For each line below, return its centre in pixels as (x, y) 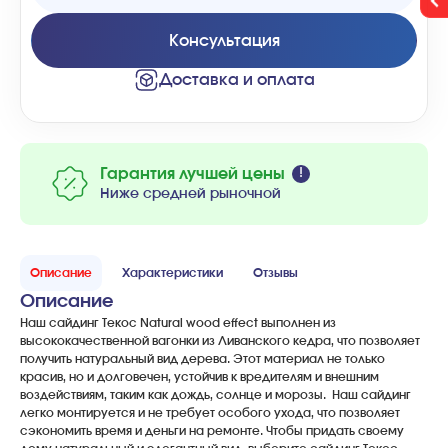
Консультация (224, 40)
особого (244, 413)
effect (240, 323)
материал (294, 359)
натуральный (114, 359)
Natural (161, 323)
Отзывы (275, 273)
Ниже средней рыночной (190, 193)
